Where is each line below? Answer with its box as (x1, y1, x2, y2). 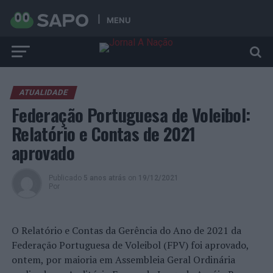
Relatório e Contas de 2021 (11, 121, 196, 146)
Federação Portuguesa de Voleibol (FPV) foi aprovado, (11, 238, 249, 252)
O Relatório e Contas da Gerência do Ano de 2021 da (11, 224, 241, 237)
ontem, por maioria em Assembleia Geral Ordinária (11, 253, 235, 266)
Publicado (48, 174, 82, 182)
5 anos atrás (83, 174, 126, 182)
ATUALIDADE (18, 88, 69, 97)
